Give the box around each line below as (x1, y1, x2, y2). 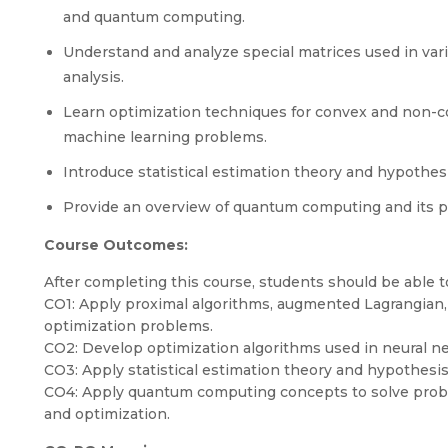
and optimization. (44, 405, 170, 423)
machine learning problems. (63, 128, 267, 146)
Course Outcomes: (44, 236, 188, 254)
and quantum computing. (63, 8, 245, 26)
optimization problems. (44, 317, 213, 335)
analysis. (63, 68, 124, 86)
